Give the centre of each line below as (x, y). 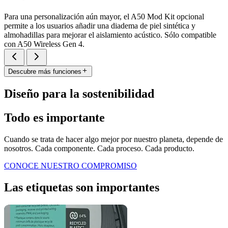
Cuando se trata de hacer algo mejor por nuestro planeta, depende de (113, 139)
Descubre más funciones (45, 72)
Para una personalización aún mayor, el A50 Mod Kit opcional (104, 16)
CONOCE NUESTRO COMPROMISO (70, 165)
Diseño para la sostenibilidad (79, 94)
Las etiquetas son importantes (82, 187)
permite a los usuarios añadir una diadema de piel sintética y (100, 25)
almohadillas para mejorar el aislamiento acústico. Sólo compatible (110, 35)
